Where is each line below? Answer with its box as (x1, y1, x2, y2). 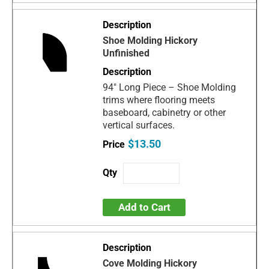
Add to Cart (118, 201, 171, 213)
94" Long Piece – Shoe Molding (103, 81, 237, 93)
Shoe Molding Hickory (103, 34, 198, 46)
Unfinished (103, 47, 150, 59)
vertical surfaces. (103, 119, 175, 131)
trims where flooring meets (103, 94, 216, 106)
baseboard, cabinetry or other (103, 106, 226, 118)
